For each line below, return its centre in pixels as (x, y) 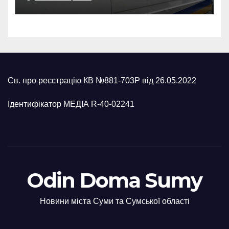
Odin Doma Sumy (114, 180)
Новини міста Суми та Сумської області (114, 201)
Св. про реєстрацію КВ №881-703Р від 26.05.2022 (102, 80)
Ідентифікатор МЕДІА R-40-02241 (71, 104)
